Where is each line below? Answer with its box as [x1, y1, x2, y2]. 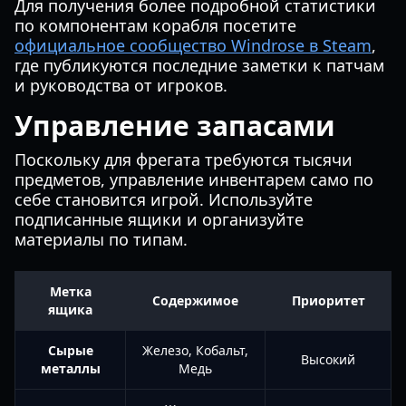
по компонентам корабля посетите [14, 14, 296, 36]
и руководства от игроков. [14, 74, 227, 96]
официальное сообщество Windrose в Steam [14, 34, 372, 56]
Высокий [301, 351, 355, 368]
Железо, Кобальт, [142, 342, 248, 359]
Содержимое [152, 292, 238, 309]
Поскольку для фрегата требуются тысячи [14, 149, 353, 170]
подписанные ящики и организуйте [14, 208, 304, 230]
